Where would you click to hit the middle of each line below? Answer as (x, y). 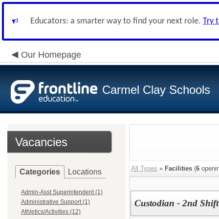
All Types (144, 168)
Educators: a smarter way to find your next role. (117, 21)
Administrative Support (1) (55, 202)
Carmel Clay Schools (156, 90)
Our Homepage (51, 55)
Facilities (178, 168)
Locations (85, 172)
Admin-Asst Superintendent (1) (62, 192)
